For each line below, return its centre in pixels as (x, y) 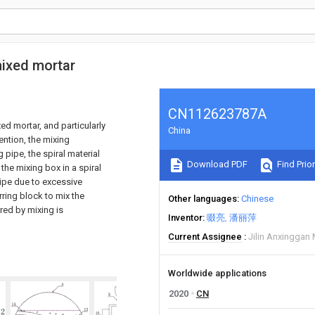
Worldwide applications (217, 273)
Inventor (185, 218)
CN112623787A (217, 114)
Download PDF (216, 165)
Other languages (202, 199)
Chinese (257, 199)
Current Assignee (205, 237)
